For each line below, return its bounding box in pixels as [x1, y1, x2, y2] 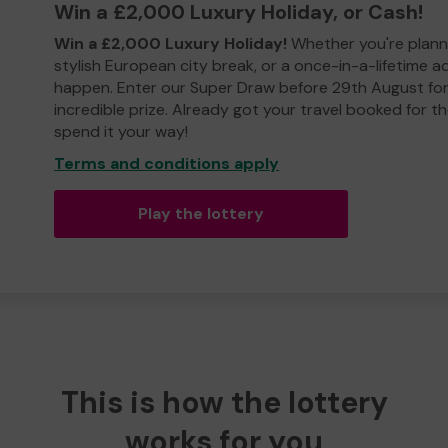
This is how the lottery [60, 382, 388, 422]
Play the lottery [137, 202, 264, 224]
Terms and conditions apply [54, 152, 279, 174]
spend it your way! [54, 120, 188, 142]
